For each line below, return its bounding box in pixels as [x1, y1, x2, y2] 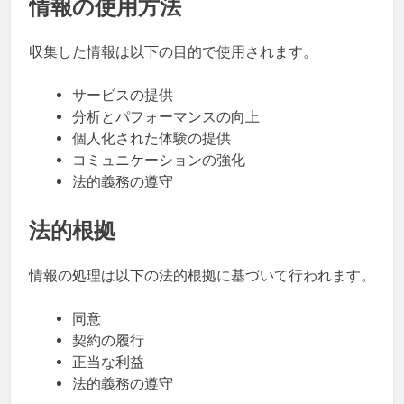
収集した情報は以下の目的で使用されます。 [29, 42, 317, 60]
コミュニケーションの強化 [72, 151, 245, 169]
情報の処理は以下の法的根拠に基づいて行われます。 [29, 266, 375, 284]
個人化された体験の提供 [72, 129, 231, 147]
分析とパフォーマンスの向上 [72, 107, 260, 125]
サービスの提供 [72, 86, 173, 104]
